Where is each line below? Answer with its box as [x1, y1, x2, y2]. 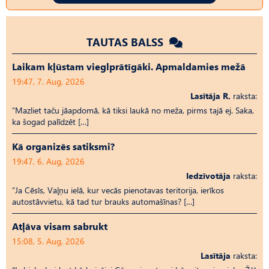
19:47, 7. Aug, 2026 [12, 75, 85, 87]
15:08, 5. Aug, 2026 [12, 235, 85, 247]
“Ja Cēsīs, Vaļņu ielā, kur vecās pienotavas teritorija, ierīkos [12, 184, 224, 196]
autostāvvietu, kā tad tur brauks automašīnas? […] [12, 195, 195, 207]
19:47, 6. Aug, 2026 [12, 155, 85, 167]
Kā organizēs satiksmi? [12, 139, 115, 153]
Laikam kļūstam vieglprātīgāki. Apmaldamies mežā [12, 59, 246, 73]
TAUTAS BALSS [86, 34, 166, 49]
